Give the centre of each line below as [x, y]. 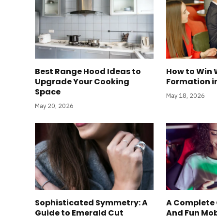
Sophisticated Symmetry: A [91, 202]
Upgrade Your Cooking [82, 81]
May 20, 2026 [54, 106]
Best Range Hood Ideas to [88, 71]
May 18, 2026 [186, 95]
